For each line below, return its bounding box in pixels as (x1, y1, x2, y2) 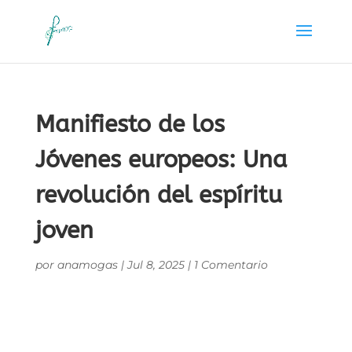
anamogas (57, 258, 118, 272)
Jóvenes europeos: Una (35, 145, 288, 174)
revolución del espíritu (35, 181, 282, 209)
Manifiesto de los (35, 110, 225, 138)
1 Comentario (193, 258, 268, 272)
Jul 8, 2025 (126, 258, 185, 272)
